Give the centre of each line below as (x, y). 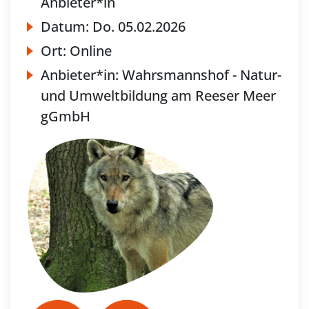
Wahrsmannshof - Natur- (202, 74)
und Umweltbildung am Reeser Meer (158, 95)
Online (91, 50)
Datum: (67, 26)
